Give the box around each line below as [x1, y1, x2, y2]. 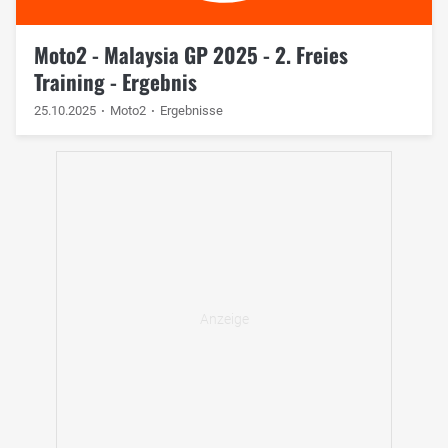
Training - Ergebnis [33, 65, 197, 97]
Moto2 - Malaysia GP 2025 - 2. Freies [33, 38, 348, 70]
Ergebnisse [160, 102, 224, 118]
